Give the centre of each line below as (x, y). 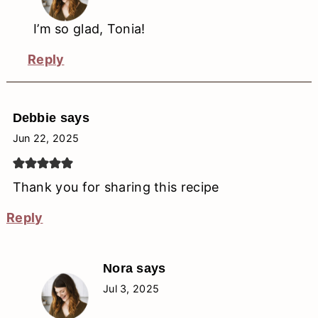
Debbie (34, 118)
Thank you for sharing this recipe (116, 187)
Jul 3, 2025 (131, 289)
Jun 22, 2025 (46, 138)
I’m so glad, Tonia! (89, 29)
